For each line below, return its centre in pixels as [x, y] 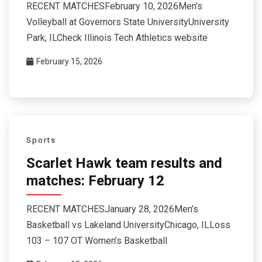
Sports [41, 140]
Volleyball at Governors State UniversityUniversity [128, 22]
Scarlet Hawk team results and [124, 163]
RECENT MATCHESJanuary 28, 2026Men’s [112, 209]
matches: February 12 [95, 181]
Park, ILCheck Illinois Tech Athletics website [117, 37]
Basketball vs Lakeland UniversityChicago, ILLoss [128, 225]
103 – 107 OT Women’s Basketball [97, 240]
